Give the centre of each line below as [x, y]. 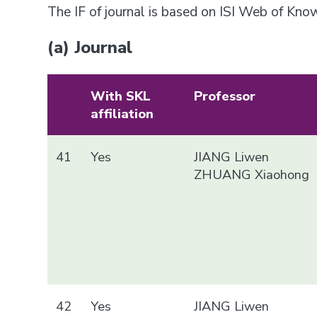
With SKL [121, 96]
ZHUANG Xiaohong [252, 174]
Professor [225, 96]
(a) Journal [90, 47]
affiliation [122, 113]
